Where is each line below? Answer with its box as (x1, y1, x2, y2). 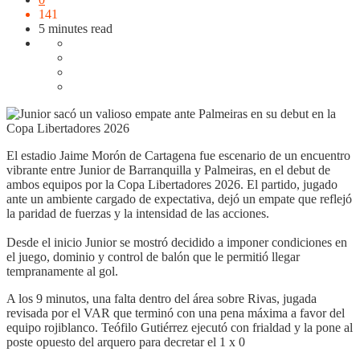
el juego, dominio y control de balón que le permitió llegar (6, 249, 300, 264)
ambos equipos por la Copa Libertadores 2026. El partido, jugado (6, 177, 337, 191)
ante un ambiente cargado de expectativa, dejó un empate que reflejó (6, 191, 352, 206)
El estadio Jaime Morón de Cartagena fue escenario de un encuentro (6, 148, 350, 162)
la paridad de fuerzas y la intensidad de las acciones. (6, 206, 269, 220)
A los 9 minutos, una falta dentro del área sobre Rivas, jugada (6, 291, 317, 305)
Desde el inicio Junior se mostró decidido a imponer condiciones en (6, 235, 347, 249)
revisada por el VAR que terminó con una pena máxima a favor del (6, 305, 345, 320)
